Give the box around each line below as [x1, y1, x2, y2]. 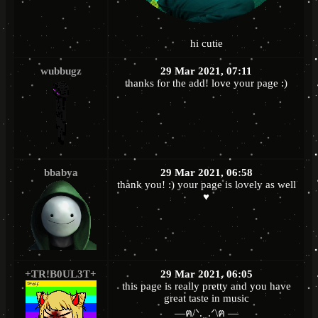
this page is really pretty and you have [121, 280, 291, 292]
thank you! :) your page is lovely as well [116, 179, 296, 191]
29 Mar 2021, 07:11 [160, 65, 252, 77]
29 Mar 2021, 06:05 [160, 268, 253, 280]
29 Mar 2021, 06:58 [160, 167, 253, 179]
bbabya [43, 167, 78, 179]
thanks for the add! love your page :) [125, 77, 287, 89]
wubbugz [40, 65, 82, 77]
